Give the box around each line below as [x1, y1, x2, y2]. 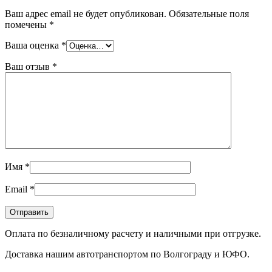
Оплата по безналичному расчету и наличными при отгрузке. [5, 228, 261, 239]
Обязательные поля [169, 8, 249, 19]
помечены [5, 19, 49, 30]
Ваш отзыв [5, 61, 52, 72]
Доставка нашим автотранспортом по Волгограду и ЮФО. [5, 249, 250, 260]
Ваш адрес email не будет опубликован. [5, 8, 166, 19]
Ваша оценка [5, 40, 61, 51]
